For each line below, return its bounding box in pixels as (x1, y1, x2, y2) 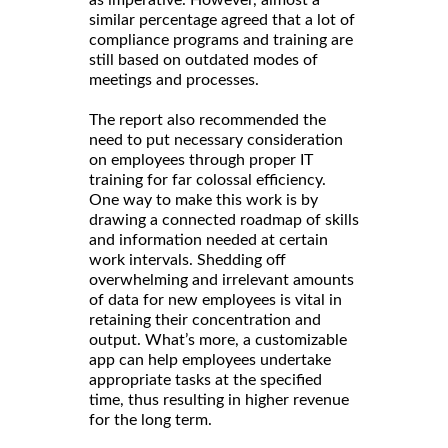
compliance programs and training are (89, 31, 353, 48)
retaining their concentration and (89, 311, 321, 328)
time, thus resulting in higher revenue (89, 391, 349, 408)
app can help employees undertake (89, 351, 331, 368)
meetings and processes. (89, 71, 259, 88)
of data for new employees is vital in (89, 291, 342, 308)
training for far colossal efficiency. (89, 171, 326, 188)
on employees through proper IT (89, 151, 313, 168)
